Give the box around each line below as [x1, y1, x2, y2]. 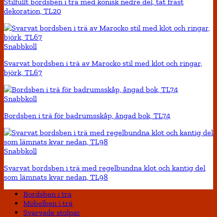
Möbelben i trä [23, 199, 73, 208]
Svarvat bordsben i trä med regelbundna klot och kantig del [4, 163, 205, 173]
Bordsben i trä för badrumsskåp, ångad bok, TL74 [4, 111, 170, 121]
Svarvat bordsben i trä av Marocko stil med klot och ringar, [4, 59, 202, 68]
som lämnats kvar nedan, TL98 [4, 172, 108, 182]
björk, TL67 [4, 68, 42, 77]
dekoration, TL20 [4, 6, 61, 16]
